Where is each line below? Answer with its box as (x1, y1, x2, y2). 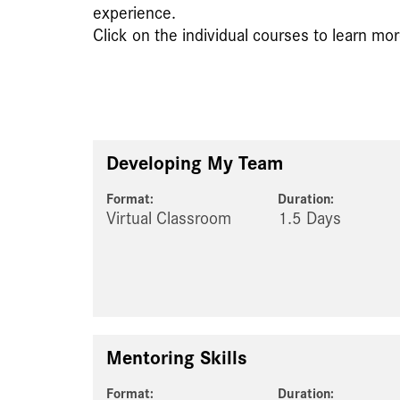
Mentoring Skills (106, 348, 247, 369)
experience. (93, 4, 176, 23)
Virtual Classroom (106, 210, 231, 229)
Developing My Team (106, 154, 283, 174)
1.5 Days (278, 210, 342, 229)
